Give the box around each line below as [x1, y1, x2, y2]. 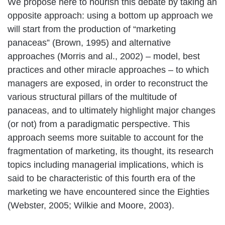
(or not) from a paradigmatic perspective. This [8, 119, 190, 129]
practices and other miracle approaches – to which [8, 64, 209, 75]
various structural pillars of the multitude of [8, 91, 177, 102]
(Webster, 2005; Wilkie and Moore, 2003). [8, 200, 174, 210]
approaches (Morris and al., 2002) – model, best [8, 51, 200, 61]
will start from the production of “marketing [8, 24, 176, 34]
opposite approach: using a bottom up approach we [8, 10, 213, 21]
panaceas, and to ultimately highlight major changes [8, 105, 215, 116]
